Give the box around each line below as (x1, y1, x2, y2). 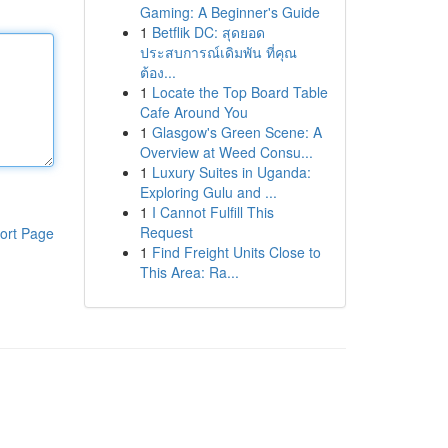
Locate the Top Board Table (151, 82, 328, 102)
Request (139, 222, 193, 242)
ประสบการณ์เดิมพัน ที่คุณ (139, 42, 297, 62)
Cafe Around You (139, 102, 248, 122)
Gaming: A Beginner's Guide (139, 2, 320, 22)
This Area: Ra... (139, 262, 239, 282)
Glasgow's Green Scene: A (151, 122, 322, 142)
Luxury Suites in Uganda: (151, 162, 311, 182)
